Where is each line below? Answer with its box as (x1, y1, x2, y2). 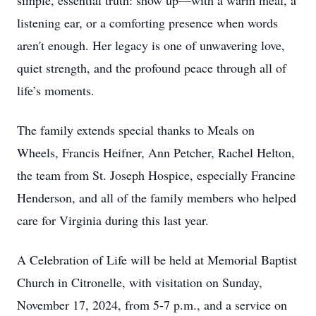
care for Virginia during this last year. (17, 212, 209, 229)
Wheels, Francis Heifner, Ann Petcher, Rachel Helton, (17, 144, 295, 161)
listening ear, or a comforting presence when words (17, 14, 278, 31)
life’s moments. (17, 82, 95, 99)
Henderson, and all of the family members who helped (17, 189, 296, 206)
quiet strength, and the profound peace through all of (17, 59, 286, 76)
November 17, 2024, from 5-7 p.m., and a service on (17, 296, 287, 313)
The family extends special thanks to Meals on (17, 121, 255, 138)
